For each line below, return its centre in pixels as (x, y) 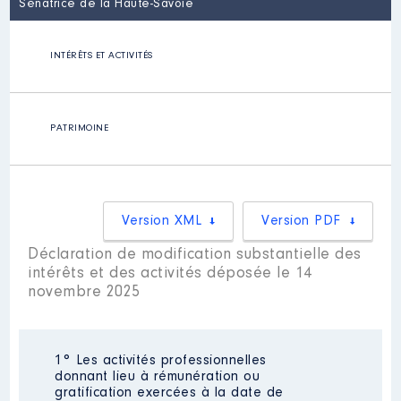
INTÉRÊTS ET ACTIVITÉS (102, 56)
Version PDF (301, 221)
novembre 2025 (84, 293)
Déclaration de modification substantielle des (195, 255)
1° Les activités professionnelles (161, 361)
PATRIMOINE (80, 128)
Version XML (162, 221)
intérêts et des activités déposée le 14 (170, 274)
